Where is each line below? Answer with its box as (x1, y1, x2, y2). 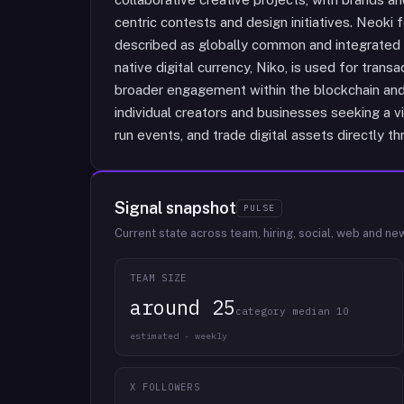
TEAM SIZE (130, 271, 188, 284)
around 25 (130, 294, 235, 320)
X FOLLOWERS (130, 381, 200, 393)
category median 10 (235, 305, 349, 317)
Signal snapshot (115, 198, 236, 217)
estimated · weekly (130, 330, 227, 342)
